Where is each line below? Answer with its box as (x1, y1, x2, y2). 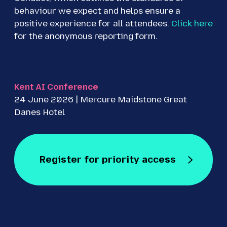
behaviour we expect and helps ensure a (14, 6, 180, 16)
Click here (171, 18, 213, 29)
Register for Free (39, 168, 124, 180)
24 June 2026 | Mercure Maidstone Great (14, 94, 187, 105)
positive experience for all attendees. (14, 18, 171, 29)
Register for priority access (39, 154, 176, 166)
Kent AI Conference (14, 82, 98, 92)
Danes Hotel (14, 107, 65, 118)
